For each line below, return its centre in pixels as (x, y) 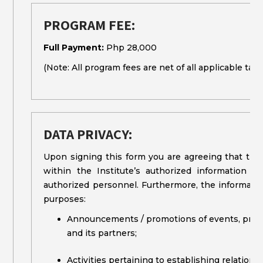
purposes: (65, 199)
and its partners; (102, 233)
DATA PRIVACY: (88, 134)
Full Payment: (74, 48)
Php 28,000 (131, 48)
